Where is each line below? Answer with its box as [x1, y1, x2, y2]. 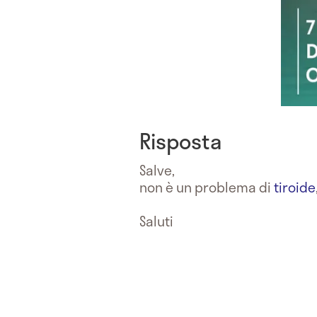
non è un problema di [139, 176, 274, 197]
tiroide [274, 176, 316, 197]
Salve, [139, 159, 175, 180]
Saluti [139, 210, 173, 231]
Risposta [139, 124, 221, 157]
